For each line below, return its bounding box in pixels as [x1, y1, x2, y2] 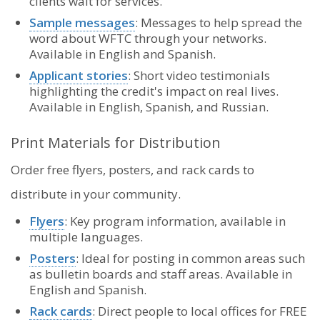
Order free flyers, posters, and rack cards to [11, 161, 254, 178]
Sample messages [29, 14, 135, 31]
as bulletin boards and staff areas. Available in [29, 265, 292, 282]
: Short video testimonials [127, 66, 270, 84]
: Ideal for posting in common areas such [75, 249, 305, 266]
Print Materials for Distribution [11, 132, 221, 152]
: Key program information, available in [64, 212, 286, 229]
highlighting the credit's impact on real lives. [29, 82, 279, 99]
